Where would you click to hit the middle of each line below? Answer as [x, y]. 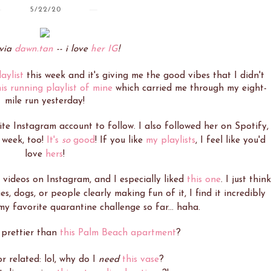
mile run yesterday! [45, 101]
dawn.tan [34, 49]
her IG [104, 49]
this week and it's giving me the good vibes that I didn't [144, 76]
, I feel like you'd [230, 141]
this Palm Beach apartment [118, 233]
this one [204, 180]
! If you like [120, 141]
